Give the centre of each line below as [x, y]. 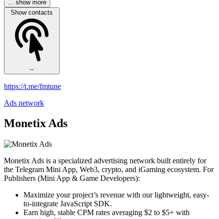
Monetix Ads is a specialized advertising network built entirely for [105, 161]
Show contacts [32, 12]
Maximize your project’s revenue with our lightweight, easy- [116, 195]
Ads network [24, 103]
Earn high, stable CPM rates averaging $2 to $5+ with [107, 213]
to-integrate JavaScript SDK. [68, 204]
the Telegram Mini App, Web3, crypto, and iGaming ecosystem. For [109, 170]
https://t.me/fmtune [33, 86]
